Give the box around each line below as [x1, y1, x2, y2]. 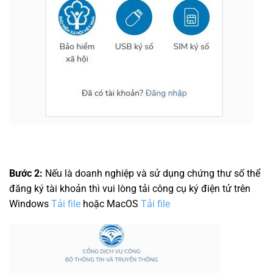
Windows [9, 198, 51, 210]
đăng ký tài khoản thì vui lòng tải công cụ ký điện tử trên [9, 183, 250, 195]
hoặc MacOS [80, 198, 141, 210]
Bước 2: [9, 168, 43, 180]
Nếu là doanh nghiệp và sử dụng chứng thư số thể [43, 168, 260, 180]
